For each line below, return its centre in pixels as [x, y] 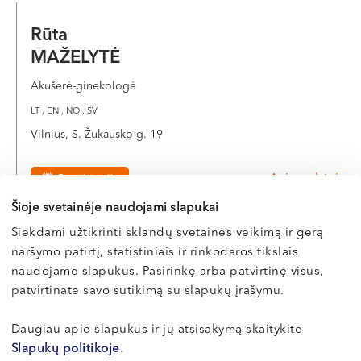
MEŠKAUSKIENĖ [99, 286]
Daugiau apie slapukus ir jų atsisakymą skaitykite [157, 330]
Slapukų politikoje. [67, 349]
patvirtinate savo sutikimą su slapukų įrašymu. [147, 291]
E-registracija [88, 178]
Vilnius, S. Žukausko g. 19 [97, 135]
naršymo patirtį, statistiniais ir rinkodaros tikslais [155, 253]
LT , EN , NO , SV [64, 112]
